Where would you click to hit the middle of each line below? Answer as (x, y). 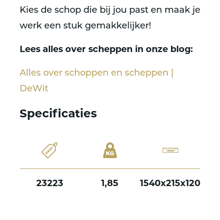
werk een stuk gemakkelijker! (85, 26)
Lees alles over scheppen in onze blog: (106, 50)
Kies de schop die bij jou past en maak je (110, 11)
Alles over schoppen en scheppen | (96, 73)
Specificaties (58, 115)
